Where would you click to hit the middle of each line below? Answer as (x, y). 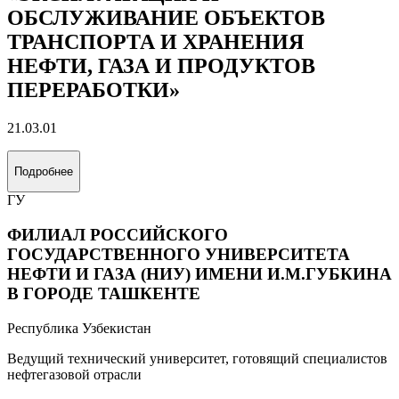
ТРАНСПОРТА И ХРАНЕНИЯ (155, 41)
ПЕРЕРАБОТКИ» (94, 90)
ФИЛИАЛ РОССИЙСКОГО (118, 235)
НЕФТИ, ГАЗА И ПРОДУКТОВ (161, 65)
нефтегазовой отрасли (74, 374)
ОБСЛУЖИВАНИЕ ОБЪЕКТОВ (166, 17)
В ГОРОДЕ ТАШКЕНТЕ (104, 294)
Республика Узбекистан (79, 328)
